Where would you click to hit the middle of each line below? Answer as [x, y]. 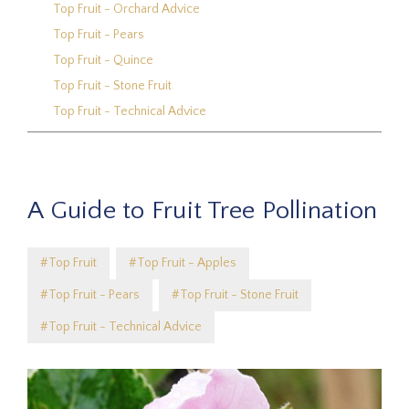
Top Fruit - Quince [103, 61]
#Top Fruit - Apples [183, 262]
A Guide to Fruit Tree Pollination [203, 210]
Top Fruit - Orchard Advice [126, 10]
